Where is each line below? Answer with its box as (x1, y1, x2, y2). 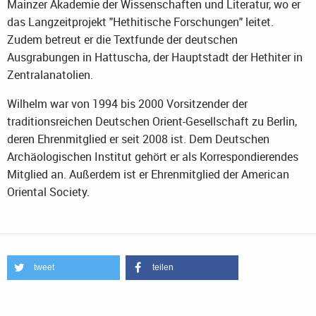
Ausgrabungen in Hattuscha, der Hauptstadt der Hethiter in (7, 49, 303, 65)
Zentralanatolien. (7, 66, 93, 83)
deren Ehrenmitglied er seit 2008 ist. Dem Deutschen (7, 130, 269, 147)
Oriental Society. (7, 183, 90, 200)
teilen (152, 262, 174, 272)
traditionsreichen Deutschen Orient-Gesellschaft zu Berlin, (7, 113, 297, 129)
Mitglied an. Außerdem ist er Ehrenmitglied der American (7, 166, 289, 182)
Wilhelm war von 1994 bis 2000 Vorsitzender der (7, 95, 248, 111)
